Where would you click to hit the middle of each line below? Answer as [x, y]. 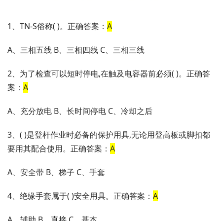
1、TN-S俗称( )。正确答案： [57, 26]
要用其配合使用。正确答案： [59, 149]
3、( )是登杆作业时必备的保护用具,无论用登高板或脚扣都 [109, 135]
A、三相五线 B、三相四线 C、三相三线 [76, 50]
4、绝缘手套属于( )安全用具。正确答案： [80, 196]
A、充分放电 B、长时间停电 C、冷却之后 [80, 111]
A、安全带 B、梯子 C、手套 [56, 172]
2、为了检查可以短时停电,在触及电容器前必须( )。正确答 [109, 74]
